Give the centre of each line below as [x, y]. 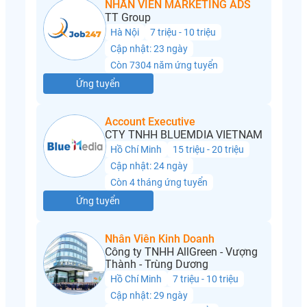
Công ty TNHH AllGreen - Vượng [181, 252]
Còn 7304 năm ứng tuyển [164, 65]
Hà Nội [124, 33]
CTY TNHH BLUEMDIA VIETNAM [183, 135]
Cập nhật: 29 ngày [149, 296]
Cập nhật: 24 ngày [149, 166]
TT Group [127, 18]
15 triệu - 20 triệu [208, 150]
